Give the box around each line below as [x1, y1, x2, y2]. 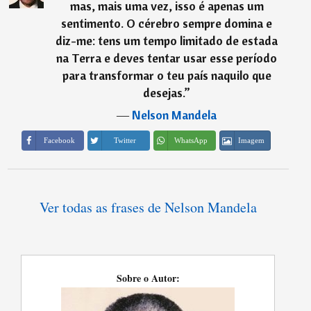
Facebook [43, 135, 75, 144]
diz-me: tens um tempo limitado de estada [56, 32, 278, 49]
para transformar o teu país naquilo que [62, 67, 271, 83]
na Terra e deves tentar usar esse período [56, 49, 278, 66]
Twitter [114, 135, 137, 144]
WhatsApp [174, 135, 208, 144]
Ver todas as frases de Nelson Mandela [39, 197, 257, 217]
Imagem [238, 135, 265, 144]
